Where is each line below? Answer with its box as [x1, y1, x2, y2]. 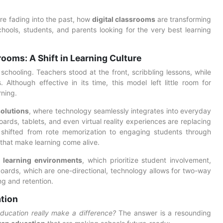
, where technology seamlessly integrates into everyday [29, 107, 212, 115]
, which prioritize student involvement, [82, 156, 211, 164]
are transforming [155, 15, 212, 23]
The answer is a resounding [115, 209, 212, 217]
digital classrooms [92, 15, 155, 23]
